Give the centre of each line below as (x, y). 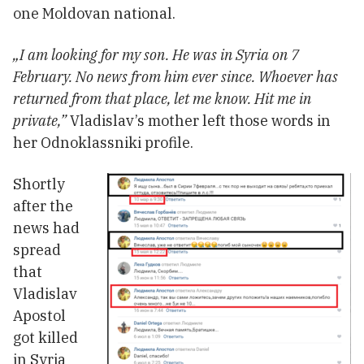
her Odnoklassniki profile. (103, 143)
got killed (45, 338)
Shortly (39, 184)
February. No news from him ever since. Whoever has (175, 77)
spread (37, 250)
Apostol (39, 316)
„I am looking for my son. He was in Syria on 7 (156, 55)
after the (43, 206)
